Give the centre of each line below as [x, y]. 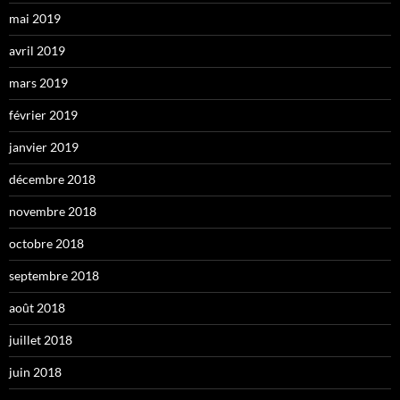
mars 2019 [38, 82]
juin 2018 [35, 371]
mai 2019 [35, 18]
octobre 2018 [46, 243]
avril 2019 [37, 50]
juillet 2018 [41, 339]
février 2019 [43, 114]
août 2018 [37, 307]
